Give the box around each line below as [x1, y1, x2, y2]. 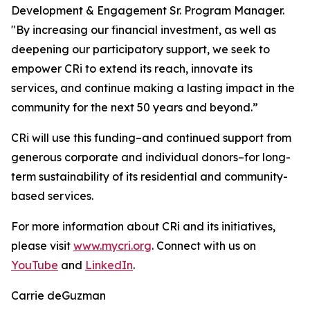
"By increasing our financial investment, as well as [11, 23, 276, 37]
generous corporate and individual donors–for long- [11, 150, 291, 165]
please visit [11, 239, 73, 253]
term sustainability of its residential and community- [11, 170, 288, 184]
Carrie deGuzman [11, 289, 106, 303]
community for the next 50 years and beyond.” [11, 100, 258, 115]
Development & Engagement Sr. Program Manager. [11, 3, 284, 18]
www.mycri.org [73, 239, 152, 253]
